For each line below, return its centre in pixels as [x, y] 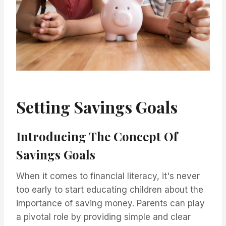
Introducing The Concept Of [97, 136]
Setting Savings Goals [97, 107]
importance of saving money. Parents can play [110, 204]
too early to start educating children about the [110, 190]
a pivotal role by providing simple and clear [103, 217]
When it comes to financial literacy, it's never [108, 176]
